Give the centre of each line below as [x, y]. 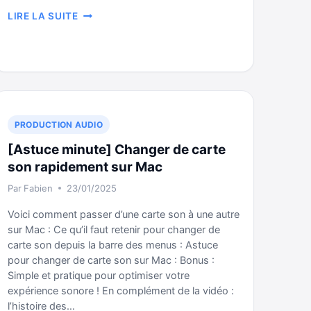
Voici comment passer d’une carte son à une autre [124, 215]
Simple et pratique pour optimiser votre [99, 276]
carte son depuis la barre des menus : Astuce [113, 245]
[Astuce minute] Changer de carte [117, 150]
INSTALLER [105, 42]
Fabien [39, 188]
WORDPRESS [110, 85]
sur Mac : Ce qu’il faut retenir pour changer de [114, 230]
